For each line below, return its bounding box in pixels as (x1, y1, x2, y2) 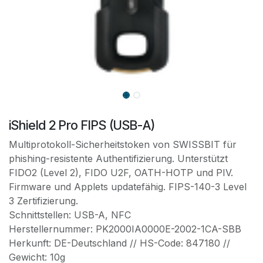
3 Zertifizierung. (9, 194, 78, 207)
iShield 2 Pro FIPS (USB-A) (9, 117, 155, 133)
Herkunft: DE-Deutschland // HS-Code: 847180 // (9, 237, 230, 249)
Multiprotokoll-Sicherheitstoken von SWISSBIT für (9, 138, 237, 150)
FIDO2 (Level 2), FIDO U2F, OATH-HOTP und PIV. (9, 166, 233, 178)
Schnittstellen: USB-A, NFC (9, 208, 131, 221)
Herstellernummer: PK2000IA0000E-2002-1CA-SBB (9, 222, 241, 235)
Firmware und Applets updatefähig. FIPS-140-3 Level (9, 180, 247, 193)
